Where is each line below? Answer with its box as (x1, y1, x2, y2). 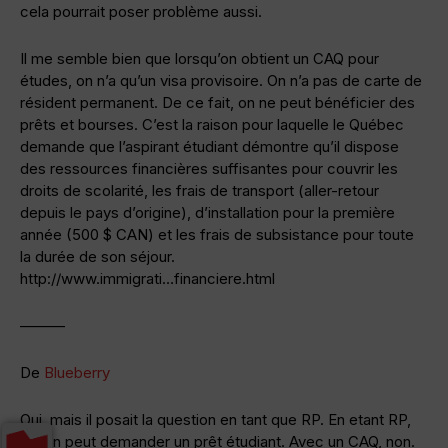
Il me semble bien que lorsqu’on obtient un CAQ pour (20, 48, 379, 68)
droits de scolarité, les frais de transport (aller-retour (20, 180, 379, 200)
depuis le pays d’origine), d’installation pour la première (20, 202, 395, 222)
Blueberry (44, 362, 110, 382)
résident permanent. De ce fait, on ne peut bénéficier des (20, 92, 415, 112)
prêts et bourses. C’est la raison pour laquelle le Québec (20, 114, 404, 134)
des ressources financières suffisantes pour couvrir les (20, 158, 398, 178)
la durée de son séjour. (20, 246, 175, 266)
